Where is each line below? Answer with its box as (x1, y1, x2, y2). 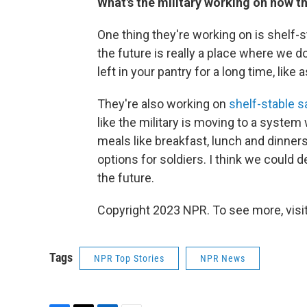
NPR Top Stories (94, 253, 164, 265)
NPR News (200, 253, 245, 265)
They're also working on (97, 97, 229, 112)
